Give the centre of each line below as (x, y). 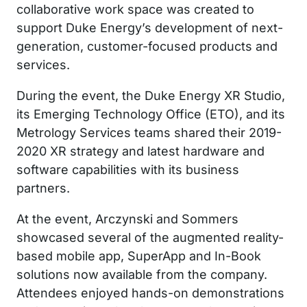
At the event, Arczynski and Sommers (127, 219)
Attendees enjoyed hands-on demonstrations (150, 293)
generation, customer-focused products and (147, 46)
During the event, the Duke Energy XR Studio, (151, 95)
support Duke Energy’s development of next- (150, 27)
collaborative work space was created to (135, 9)
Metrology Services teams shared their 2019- (149, 132)
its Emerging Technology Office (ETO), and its (151, 114)
